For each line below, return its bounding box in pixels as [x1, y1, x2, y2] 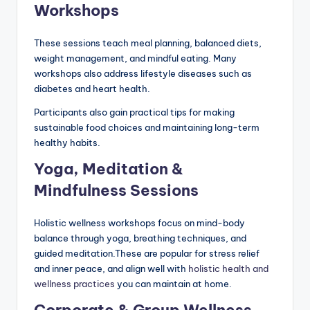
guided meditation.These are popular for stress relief [34, 247, 259, 259]
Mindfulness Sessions [34, 180, 199, 200]
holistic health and [186, 262, 268, 274]
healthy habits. [34, 136, 100, 148]
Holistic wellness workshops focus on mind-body [34, 217, 245, 228]
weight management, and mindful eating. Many [34, 52, 237, 64]
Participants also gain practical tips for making [34, 106, 235, 118]
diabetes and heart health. [34, 82, 150, 94]
